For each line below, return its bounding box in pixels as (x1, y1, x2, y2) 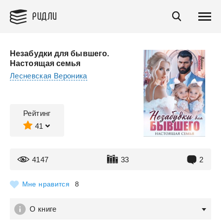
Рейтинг (23, 109, 51, 117)
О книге (30, 205, 57, 213)
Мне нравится (22, 180, 70, 188)
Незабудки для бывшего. (10, 49, 110, 58)
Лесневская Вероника (10, 72, 87, 80)
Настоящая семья (10, 59, 81, 68)
